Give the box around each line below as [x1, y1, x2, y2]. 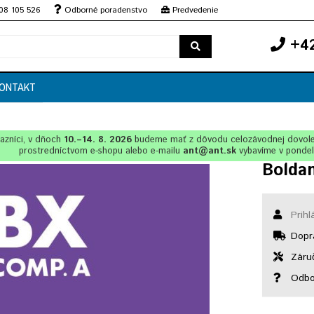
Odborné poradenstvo [62, 4, 147, 16]
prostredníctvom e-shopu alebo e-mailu [18, 144, 183, 158]
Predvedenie [170, 4, 218, 16]
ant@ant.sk [182, 144, 236, 158]
